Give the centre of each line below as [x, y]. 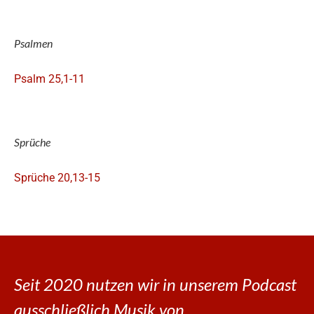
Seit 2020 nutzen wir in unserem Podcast [155, 285]
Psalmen [33, 43]
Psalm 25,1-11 [49, 78]
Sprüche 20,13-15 [57, 178]
